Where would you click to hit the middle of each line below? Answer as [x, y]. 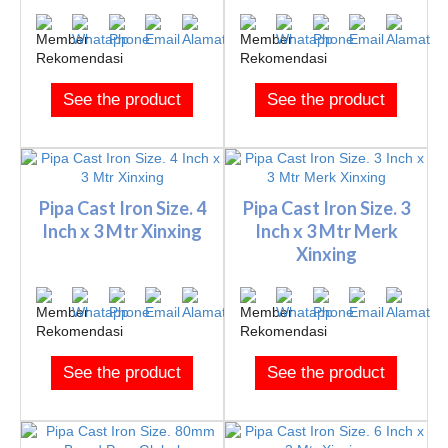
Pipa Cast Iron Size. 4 [122, 207]
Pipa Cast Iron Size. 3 [326, 207]
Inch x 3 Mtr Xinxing [122, 230]
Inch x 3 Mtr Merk [326, 230]
